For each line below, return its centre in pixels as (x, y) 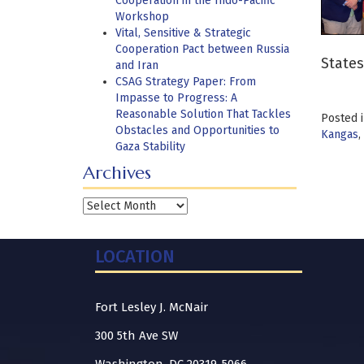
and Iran (137, 65)
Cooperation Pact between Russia (202, 49)
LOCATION (135, 256)
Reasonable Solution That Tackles (203, 114)
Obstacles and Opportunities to (197, 130)
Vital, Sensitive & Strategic (183, 33)
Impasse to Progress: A (176, 98)
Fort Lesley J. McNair (152, 307)
